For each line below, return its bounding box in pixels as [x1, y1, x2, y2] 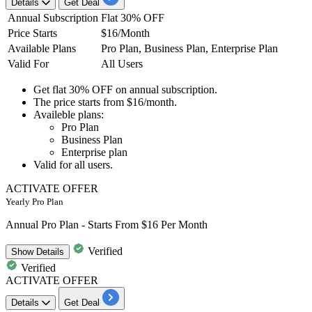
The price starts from [33, 95, 127, 108]
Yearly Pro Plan [6, 196, 63, 207]
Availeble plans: [33, 108, 104, 120]
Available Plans [8, 42, 76, 54]
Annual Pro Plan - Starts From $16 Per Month [6, 218, 208, 231]
